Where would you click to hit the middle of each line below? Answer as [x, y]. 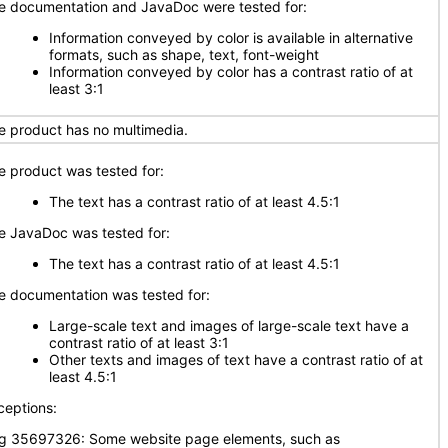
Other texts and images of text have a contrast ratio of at [236, 359]
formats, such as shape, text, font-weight [184, 54]
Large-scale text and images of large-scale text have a [229, 325]
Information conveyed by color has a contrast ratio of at [231, 71]
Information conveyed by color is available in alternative [231, 37]
